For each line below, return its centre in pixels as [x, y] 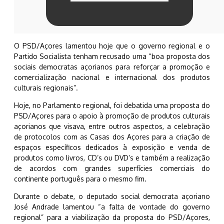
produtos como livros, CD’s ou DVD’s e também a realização [112, 158]
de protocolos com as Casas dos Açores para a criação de [112, 137]
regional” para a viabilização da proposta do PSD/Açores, [112, 217]
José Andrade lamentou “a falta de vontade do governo [112, 207]
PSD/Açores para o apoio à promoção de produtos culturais [112, 116]
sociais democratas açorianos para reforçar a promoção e [112, 67]
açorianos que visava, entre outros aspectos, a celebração [112, 126]
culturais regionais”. [46, 88]
